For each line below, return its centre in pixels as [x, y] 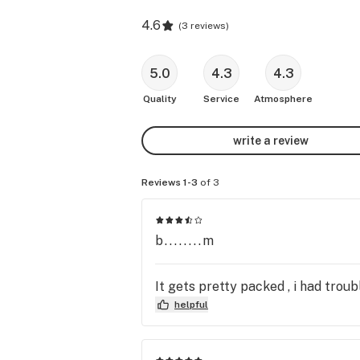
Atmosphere [283, 99]
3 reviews [204, 26]
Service [221, 99]
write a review [271, 140]
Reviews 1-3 [170, 182]
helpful [191, 304]
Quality [160, 99]
